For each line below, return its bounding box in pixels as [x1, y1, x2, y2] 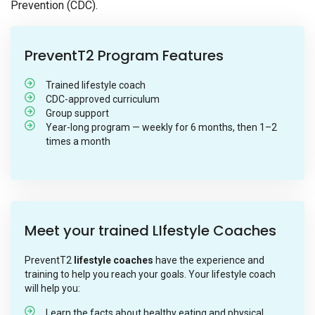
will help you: [25, 283, 80, 295]
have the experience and [153, 255, 264, 266]
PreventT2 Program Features [25, 46, 224, 66]
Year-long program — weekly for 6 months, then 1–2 [46, 122, 277, 134]
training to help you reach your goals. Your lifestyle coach [25, 269, 276, 281]
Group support [46, 108, 109, 120]
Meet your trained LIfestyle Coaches [25, 221, 276, 241]
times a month [46, 136, 110, 148]
